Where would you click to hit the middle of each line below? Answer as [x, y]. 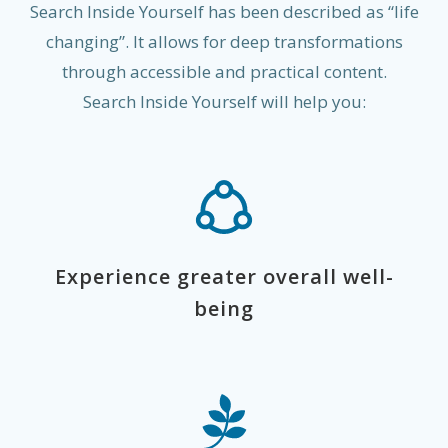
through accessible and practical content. [224, 71]
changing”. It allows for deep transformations [224, 41]
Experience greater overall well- [224, 276]
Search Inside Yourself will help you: [224, 101]
